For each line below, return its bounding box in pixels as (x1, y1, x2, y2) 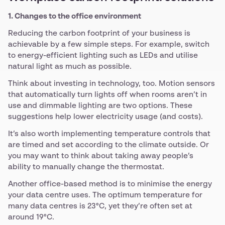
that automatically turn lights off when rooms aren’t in (8, 91, 207, 98)
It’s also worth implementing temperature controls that (8, 130, 210, 138)
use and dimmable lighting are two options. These (8, 102, 192, 109)
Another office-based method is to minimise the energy (8, 180, 212, 188)
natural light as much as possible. (8, 63, 132, 70)
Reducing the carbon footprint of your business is (8, 30, 190, 37)
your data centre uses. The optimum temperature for (8, 191, 202, 199)
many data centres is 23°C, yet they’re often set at (8, 202, 192, 210)
